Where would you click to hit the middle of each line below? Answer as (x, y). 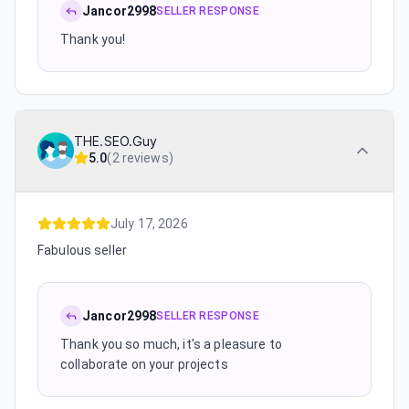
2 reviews (140, 158)
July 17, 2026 (149, 224)
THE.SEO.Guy (116, 142)
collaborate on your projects (144, 364)
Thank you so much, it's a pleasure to (171, 344)
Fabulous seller (82, 250)
